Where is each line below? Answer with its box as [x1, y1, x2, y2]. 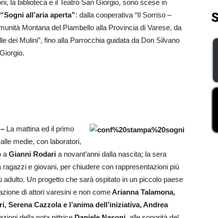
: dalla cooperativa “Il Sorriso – [75, 11, 171, 19]
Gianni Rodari [9, 150, 56, 158]
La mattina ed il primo [6, 125, 74, 133]
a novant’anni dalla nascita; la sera [56, 150, 166, 158]
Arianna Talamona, [110, 188, 175, 196]
